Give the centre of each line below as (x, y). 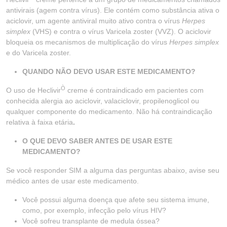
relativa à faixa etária (40, 122)
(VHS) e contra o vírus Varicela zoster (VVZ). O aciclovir (121, 31)
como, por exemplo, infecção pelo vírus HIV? (94, 210)
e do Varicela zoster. (39, 53)
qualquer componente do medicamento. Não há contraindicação (109, 111)
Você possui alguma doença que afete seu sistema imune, (116, 200)
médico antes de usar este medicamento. (72, 181)
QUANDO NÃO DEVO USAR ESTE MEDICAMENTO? (109, 71)
